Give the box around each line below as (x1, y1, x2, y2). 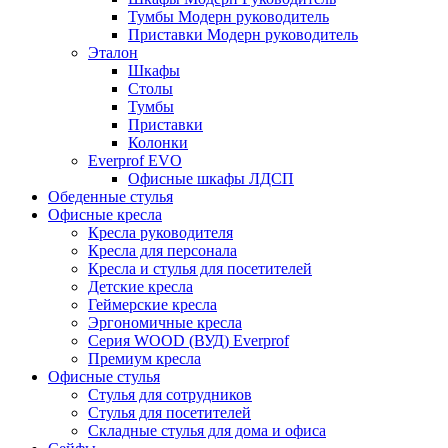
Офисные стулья (48, 368, 160, 386)
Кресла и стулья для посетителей (88, 260, 312, 278)
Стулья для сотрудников (88, 386, 252, 404)
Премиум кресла (88, 350, 201, 368)
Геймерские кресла (88, 296, 217, 314)
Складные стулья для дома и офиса (88, 422, 326, 440)
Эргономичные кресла (88, 314, 242, 332)
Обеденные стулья (48, 188, 173, 206)
